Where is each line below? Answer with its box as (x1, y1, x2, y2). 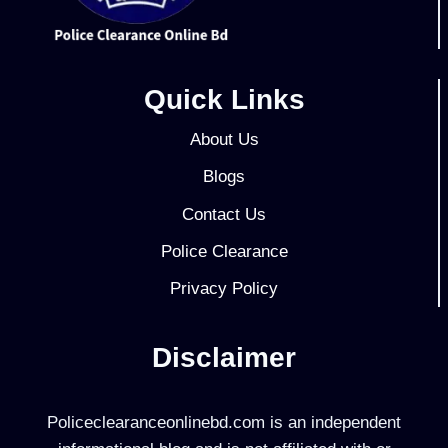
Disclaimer (152, 342, 296, 373)
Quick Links (143, 84, 305, 116)
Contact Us (182, 204, 266, 224)
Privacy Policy (170, 278, 278, 298)
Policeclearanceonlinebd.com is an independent (47, 413, 401, 432)
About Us (189, 130, 259, 150)
